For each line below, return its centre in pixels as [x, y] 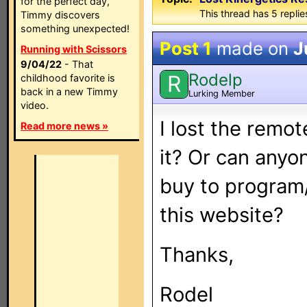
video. [35, 105]
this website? [222, 215]
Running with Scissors [74, 49]
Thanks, [197, 255]
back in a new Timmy [69, 91]
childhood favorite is [68, 78]
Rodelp [216, 79]
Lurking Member [222, 93]
